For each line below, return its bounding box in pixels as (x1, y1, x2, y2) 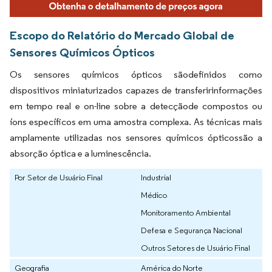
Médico (141, 189, 167, 200)
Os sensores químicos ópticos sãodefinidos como (10, 68, 262, 80)
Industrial (141, 171, 171, 183)
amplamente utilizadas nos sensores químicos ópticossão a (10, 131, 262, 143)
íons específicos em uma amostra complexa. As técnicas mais (10, 115, 262, 127)
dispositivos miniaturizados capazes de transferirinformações (10, 84, 262, 96)
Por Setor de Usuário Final (15, 171, 103, 183)
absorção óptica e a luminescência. (10, 147, 151, 159)
